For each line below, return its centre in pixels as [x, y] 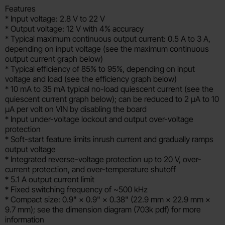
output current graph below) [54, 59]
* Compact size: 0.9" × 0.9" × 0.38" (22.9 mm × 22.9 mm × [108, 199]
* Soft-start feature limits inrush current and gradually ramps [109, 139]
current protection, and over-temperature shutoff [90, 169]
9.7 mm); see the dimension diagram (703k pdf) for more [103, 209]
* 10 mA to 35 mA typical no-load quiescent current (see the [109, 89]
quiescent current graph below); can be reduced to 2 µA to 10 [112, 99]
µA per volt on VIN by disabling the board [76, 109]
